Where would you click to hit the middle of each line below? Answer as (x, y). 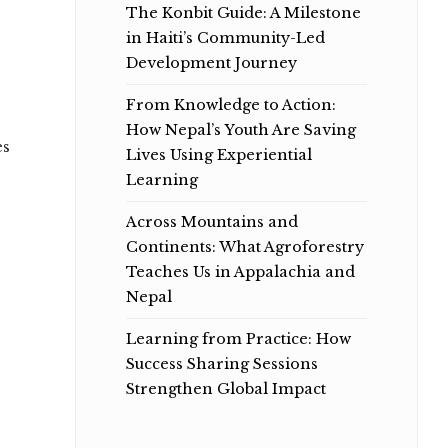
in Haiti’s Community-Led (225, 37)
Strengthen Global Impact (225, 388)
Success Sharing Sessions (221, 363)
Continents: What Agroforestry (244, 246)
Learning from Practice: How (238, 338)
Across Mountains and (211, 221)
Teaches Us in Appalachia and (240, 271)
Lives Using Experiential (218, 154)
